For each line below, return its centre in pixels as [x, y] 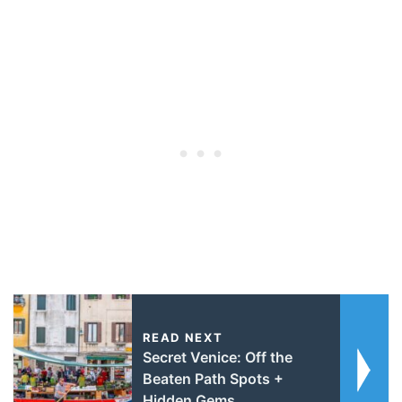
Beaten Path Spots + [213, 378]
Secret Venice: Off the [217, 357]
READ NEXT [183, 337]
